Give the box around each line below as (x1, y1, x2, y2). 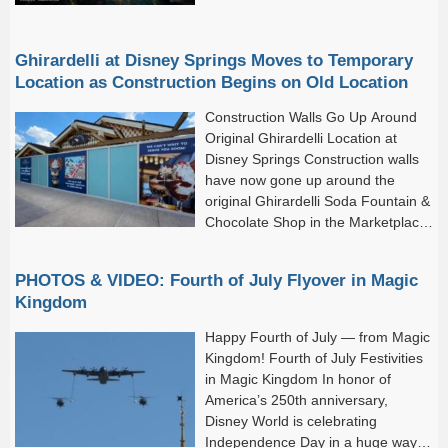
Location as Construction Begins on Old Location (15, 72, 408, 91)
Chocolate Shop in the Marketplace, (205, 213, 431, 230)
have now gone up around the (205, 171, 395, 188)
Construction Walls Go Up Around (205, 108, 417, 125)
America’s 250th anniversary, (205, 391, 388, 408)
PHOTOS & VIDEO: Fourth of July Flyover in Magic (15, 270, 418, 289)
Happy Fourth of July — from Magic (205, 328, 430, 345)
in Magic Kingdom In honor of (205, 370, 391, 387)
